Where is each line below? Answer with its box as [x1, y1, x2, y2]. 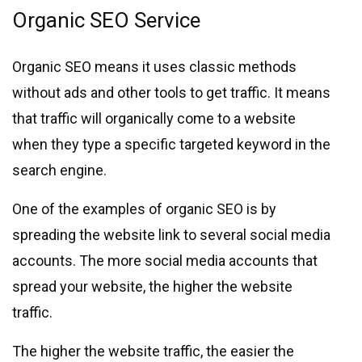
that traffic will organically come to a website [12, 110, 296, 128]
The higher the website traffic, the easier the [12, 343, 294, 360]
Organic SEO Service [12, 8, 205, 33]
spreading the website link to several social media [12, 226, 330, 244]
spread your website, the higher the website [12, 278, 293, 296]
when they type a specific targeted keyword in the [12, 136, 330, 154]
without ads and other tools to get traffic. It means [12, 84, 330, 102]
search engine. [12, 162, 107, 179]
